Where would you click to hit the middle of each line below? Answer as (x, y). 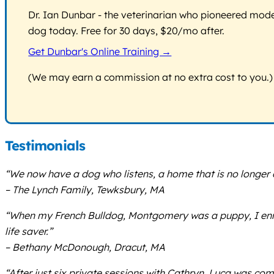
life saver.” (29, 231)
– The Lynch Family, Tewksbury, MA (85, 189)
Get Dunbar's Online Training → (100, 52)
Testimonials (45, 146)
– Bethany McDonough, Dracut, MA (85, 247)
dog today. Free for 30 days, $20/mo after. (127, 31)
